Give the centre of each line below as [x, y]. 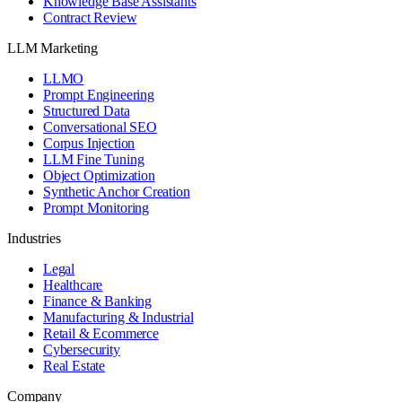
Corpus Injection [89, 143]
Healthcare [73, 284]
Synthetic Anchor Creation [117, 191]
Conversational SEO [100, 127]
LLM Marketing [52, 48]
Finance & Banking [98, 301]
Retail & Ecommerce [101, 333]
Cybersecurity [82, 349]
